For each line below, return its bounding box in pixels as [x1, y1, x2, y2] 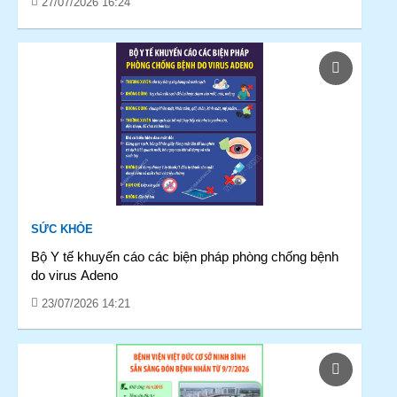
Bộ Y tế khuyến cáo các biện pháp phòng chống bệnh [31, 249, 339, 264]
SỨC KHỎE [31, 222, 93, 236]
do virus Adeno [31, 268, 118, 283]
